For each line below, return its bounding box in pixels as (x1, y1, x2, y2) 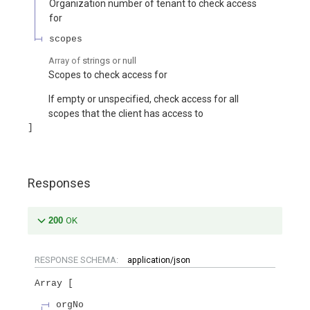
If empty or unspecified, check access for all (48, 93, 239, 105)
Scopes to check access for (48, 69, 167, 81)
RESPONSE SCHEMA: (35, 254, 120, 265)
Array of (48, 55, 82, 66)
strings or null (82, 55, 136, 66)
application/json (127, 255, 190, 265)
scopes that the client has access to (48, 108, 203, 120)
